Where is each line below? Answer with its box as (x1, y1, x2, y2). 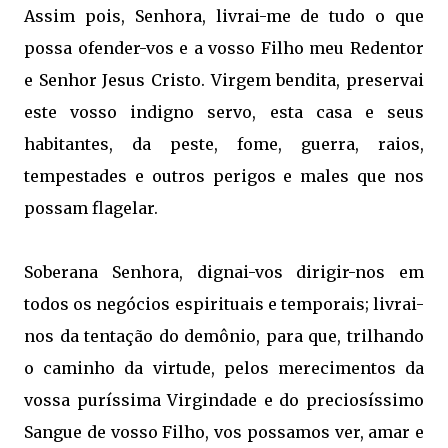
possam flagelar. (24, 198, 158, 218)
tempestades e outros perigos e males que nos (24, 166, 424, 186)
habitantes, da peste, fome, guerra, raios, (24, 134, 424, 154)
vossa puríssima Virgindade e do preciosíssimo (24, 390, 424, 410)
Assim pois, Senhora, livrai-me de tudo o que (24, 6, 424, 26)
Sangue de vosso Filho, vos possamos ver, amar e (24, 422, 424, 442)
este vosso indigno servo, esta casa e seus (24, 102, 424, 122)
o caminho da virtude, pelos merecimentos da (24, 358, 424, 378)
